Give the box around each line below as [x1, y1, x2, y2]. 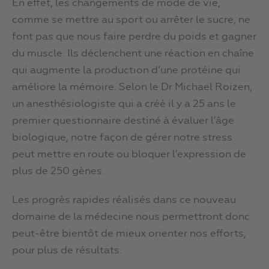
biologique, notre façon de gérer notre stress [12, 133, 232, 144]
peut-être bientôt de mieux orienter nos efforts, [12, 229, 246, 240]
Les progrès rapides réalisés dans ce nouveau [12, 195, 236, 206]
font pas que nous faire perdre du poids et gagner [12, 32, 256, 43]
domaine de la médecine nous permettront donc [12, 212, 250, 223]
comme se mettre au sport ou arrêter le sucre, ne [12, 15, 250, 26]
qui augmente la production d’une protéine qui [12, 65, 241, 76]
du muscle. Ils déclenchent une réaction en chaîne [12, 49, 254, 59]
